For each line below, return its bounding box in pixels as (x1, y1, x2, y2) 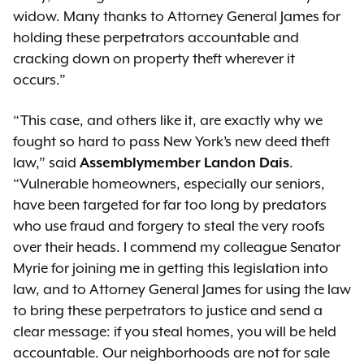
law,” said (13, 155, 80, 171)
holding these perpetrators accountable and (13, 30, 299, 46)
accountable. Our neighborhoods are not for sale (13, 345, 330, 362)
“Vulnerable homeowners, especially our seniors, (13, 176, 325, 193)
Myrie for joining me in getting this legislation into (13, 261, 328, 277)
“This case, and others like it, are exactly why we (13, 113, 323, 129)
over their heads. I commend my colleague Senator (13, 240, 340, 256)
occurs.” (13, 72, 69, 89)
